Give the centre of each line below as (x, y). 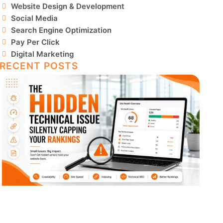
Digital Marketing (42, 54)
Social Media (34, 18)
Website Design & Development (67, 6)
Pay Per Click (35, 42)
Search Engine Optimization (61, 30)
